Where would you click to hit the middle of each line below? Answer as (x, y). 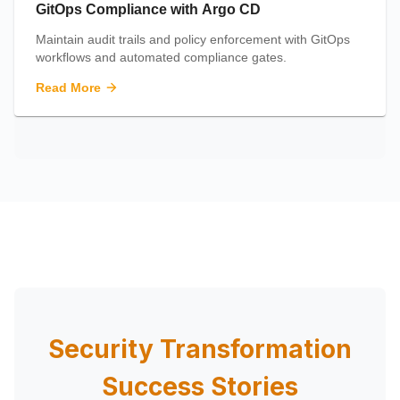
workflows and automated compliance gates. (161, 57)
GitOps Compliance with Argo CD (148, 9)
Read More (68, 87)
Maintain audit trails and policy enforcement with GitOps (193, 39)
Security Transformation (200, 349)
